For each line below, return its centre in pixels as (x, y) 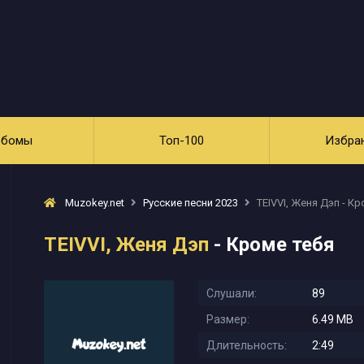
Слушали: (232, 293)
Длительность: (247, 345)
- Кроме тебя (272, 245)
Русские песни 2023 (191, 203)
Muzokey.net (95, 203)
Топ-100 (182, 141)
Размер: (228, 319)
